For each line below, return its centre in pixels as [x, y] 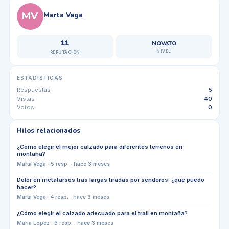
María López [33, 223]
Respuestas [33, 90]
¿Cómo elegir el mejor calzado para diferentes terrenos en [99, 146]
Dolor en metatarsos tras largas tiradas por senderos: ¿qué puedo [110, 180]
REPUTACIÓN [65, 52]
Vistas [26, 98]
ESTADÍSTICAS [40, 77]
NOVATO [164, 43]
